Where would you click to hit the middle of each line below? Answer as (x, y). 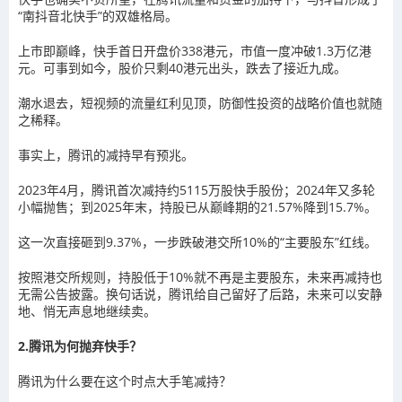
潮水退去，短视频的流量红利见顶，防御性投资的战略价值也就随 (200, 103)
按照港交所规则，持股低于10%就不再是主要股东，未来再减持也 (200, 277)
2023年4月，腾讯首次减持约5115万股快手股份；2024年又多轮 (197, 190)
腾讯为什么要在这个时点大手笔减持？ (125, 381)
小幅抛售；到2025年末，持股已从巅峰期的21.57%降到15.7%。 (197, 207)
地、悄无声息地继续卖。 (87, 311)
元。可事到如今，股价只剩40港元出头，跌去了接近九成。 (182, 68)
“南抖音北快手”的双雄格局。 (98, 16)
